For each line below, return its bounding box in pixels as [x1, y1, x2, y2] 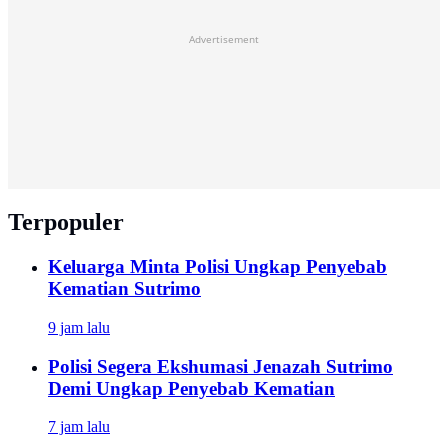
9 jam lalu [48, 319, 110, 336]
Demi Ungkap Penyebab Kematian [48, 377, 335, 399]
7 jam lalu [48, 418, 110, 436]
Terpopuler [8, 209, 124, 236]
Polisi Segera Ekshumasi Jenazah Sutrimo [48, 355, 393, 377]
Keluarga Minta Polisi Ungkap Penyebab [48, 256, 387, 278]
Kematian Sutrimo [48, 278, 201, 300]
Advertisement [189, 32, 259, 47]
